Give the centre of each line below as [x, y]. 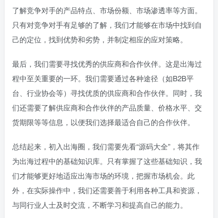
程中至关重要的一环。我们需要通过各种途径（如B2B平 [103, 78]
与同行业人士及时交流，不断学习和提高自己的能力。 [100, 205]
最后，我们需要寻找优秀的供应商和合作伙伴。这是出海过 [107, 64]
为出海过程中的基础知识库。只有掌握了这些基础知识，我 [107, 161]
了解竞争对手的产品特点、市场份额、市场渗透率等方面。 [107, 10]
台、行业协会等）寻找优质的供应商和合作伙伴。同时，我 [107, 93]
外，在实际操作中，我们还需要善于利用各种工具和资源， [107, 190]
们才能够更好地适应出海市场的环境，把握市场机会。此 [103, 175]
